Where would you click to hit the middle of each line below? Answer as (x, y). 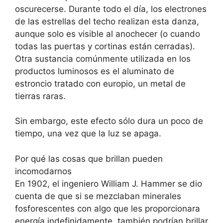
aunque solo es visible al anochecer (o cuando (108, 34)
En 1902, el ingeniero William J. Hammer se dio (109, 183)
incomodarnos (43, 171)
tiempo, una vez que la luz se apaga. (88, 133)
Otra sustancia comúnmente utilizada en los (103, 58)
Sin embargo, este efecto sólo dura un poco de (109, 121)
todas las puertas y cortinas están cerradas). (105, 46)
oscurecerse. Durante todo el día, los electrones (111, 9)
